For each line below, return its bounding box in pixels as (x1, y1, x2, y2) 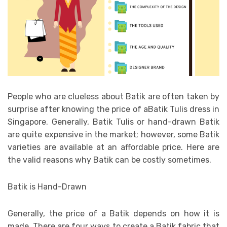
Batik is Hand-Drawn (8, 181, 87, 192)
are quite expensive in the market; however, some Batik (8, 129, 219, 139)
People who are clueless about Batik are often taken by (8, 91, 219, 101)
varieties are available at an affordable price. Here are (8, 142, 219, 152)
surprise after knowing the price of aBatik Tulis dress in (8, 104, 219, 114)
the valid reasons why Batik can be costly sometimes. (8, 155, 211, 165)
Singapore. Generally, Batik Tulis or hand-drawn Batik (8, 117, 219, 127)
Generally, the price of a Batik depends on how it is (8, 208, 219, 218)
